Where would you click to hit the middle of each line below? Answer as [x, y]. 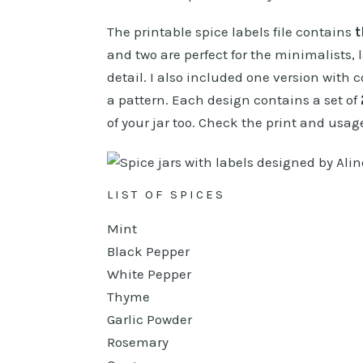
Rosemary [138, 342]
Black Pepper [148, 251]
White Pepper [149, 273]
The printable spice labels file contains [231, 31]
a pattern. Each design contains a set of [234, 99]
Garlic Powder [149, 319]
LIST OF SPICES [166, 194]
